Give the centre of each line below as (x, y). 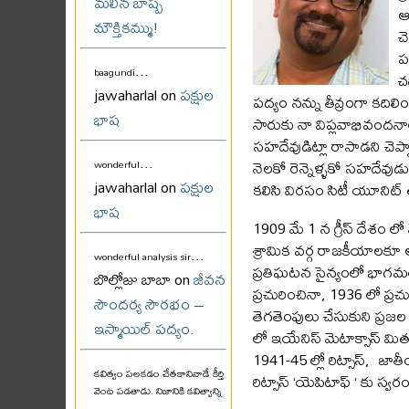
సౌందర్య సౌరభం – (149, 304)
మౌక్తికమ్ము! (126, 27)
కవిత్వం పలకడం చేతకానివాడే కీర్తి (159, 374)
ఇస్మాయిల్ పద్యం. (144, 329)
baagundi (115, 73)
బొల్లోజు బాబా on (144, 279)
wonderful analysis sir (142, 257)
